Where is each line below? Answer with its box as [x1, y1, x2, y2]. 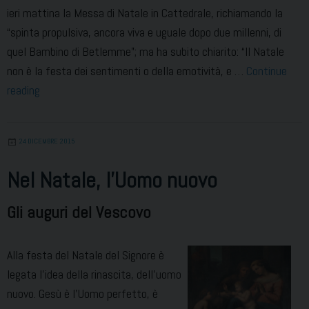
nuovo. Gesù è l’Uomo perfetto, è [7, 286, 158, 302]
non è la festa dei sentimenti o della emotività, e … [7, 63, 246, 79]
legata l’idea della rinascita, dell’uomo [7, 266, 181, 283]
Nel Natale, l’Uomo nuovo [7, 166, 217, 195]
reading [7, 82, 40, 99]
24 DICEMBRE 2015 [19, 137, 75, 146]
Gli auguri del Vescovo [7, 201, 151, 223]
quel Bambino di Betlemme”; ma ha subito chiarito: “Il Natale [7, 43, 284, 60]
